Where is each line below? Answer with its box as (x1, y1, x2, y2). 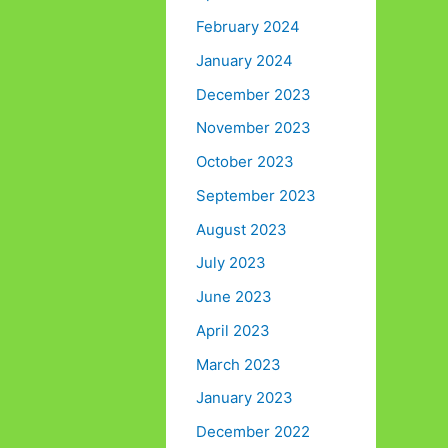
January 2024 (196, 50, 293, 70)
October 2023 (196, 152, 294, 172)
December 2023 (196, 84, 311, 104)
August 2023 (196, 219, 287, 239)
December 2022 (196, 422, 310, 442)
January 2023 (196, 388, 293, 408)
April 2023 (196, 320, 270, 340)
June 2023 (196, 287, 272, 307)
